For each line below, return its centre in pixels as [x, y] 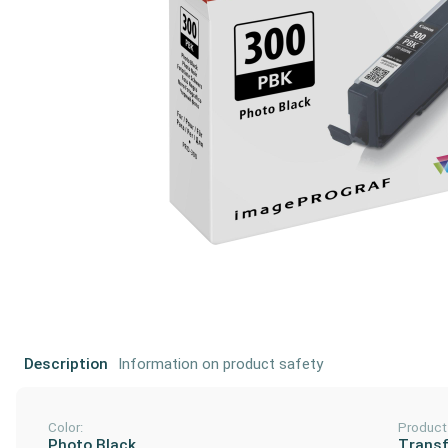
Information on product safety [220, 363]
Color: [65, 427]
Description [66, 363]
